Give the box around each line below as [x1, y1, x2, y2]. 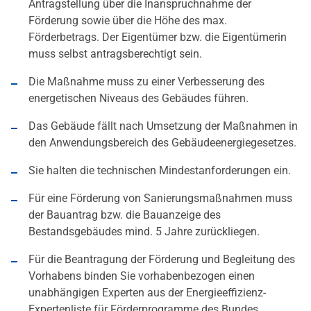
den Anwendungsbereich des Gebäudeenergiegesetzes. [28, 136, 296, 150]
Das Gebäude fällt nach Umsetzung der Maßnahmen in [28, 119, 298, 133]
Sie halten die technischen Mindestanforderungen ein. [28, 164, 291, 178]
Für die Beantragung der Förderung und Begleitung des [28, 253, 295, 267]
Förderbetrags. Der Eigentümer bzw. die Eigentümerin [28, 31, 287, 44]
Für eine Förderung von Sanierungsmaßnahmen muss [28, 192, 292, 205]
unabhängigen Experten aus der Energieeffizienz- [28, 286, 266, 300]
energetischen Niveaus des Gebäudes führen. [28, 92, 249, 106]
